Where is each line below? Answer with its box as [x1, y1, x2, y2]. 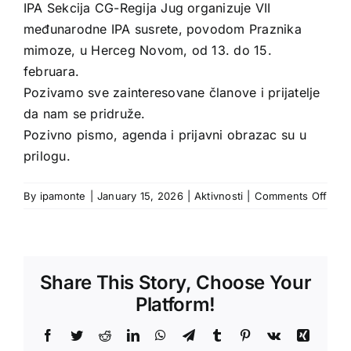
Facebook [53, 327, 104, 341]
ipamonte [39, 189, 86, 202]
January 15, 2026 [96, 189, 183, 202]
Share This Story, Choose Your [39, 270, 312, 294]
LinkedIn [139, 327, 186, 341]
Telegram [194, 327, 242, 341]
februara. [24, 63, 80, 79]
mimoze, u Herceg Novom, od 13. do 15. [24, 42, 272, 58]
